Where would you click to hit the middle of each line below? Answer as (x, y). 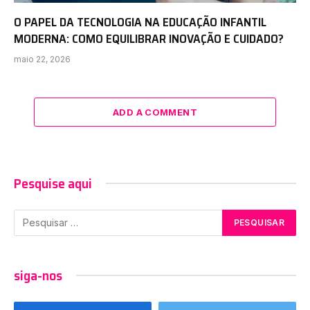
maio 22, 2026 (42, 59)
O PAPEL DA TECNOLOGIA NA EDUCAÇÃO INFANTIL (140, 22)
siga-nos (38, 275)
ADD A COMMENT (155, 112)
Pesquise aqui (53, 183)
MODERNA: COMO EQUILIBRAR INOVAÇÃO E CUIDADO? (149, 38)
